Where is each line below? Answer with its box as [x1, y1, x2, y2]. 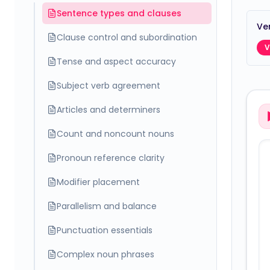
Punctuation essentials [57, 224, 152, 236]
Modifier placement [57, 176, 140, 188]
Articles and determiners [57, 104, 160, 116]
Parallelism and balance [57, 200, 157, 212]
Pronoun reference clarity [57, 152, 165, 164]
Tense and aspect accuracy [57, 55, 176, 67]
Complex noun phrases [57, 248, 154, 260]
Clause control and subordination [57, 31, 197, 43]
